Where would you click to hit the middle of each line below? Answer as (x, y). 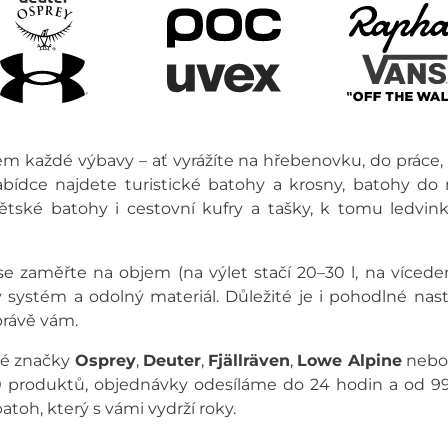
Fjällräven (249, 360)
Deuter (171, 360)
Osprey (105, 360)
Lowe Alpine (349, 360)
